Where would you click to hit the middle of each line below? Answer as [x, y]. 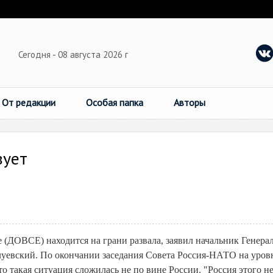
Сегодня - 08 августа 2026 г [74, 55]
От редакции [29, 102]
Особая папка [115, 102]
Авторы [190, 102]
